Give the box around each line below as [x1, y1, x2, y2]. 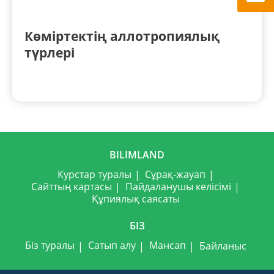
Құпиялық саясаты [91, 192, 180, 206]
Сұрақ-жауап [144, 167, 206, 181]
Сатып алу [87, 239, 136, 253]
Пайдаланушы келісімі [125, 180, 231, 194]
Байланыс [199, 239, 246, 253]
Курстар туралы [57, 167, 131, 181]
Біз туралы [24, 239, 75, 253]
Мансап [149, 239, 186, 253]
